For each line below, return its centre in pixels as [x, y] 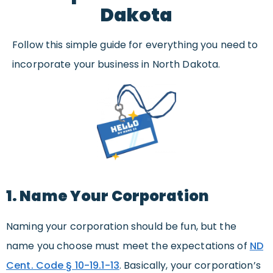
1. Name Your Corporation [108, 196]
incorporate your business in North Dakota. [116, 65]
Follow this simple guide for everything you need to [135, 45]
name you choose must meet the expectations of [128, 246]
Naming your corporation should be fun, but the [121, 227]
